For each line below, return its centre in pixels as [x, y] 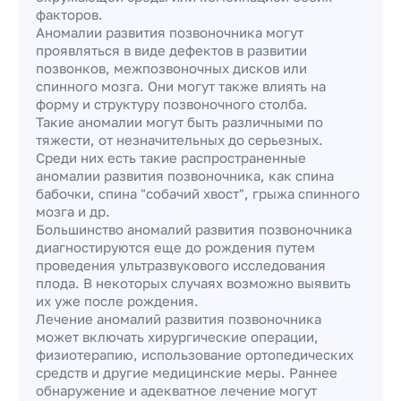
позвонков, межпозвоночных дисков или [171, 68]
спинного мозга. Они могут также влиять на [181, 86]
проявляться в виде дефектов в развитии [171, 50]
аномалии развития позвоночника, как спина [185, 175]
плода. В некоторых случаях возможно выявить [193, 283]
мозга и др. [73, 211]
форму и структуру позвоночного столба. [172, 104]
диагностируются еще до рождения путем [175, 247]
